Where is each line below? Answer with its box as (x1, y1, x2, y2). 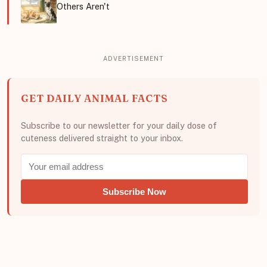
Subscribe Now (103, 187, 166, 197)
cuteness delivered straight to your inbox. (21, 133, 183, 144)
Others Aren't (57, 1, 110, 12)
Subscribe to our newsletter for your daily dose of (21, 120, 217, 131)
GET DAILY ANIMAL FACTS (21, 92, 168, 105)
